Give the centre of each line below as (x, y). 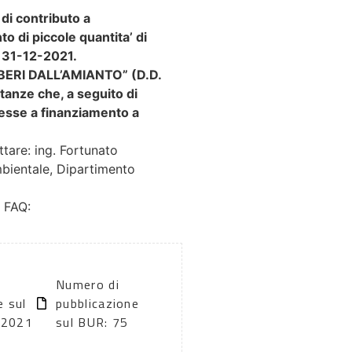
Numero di (88, 284)
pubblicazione (98, 303)
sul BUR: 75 (92, 322)
